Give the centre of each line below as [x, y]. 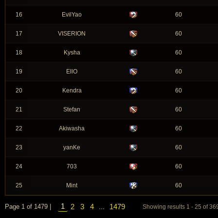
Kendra [72, 91]
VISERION [72, 34]
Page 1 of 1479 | [28, 206]
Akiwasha [72, 128]
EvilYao [72, 15]
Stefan [72, 109]
